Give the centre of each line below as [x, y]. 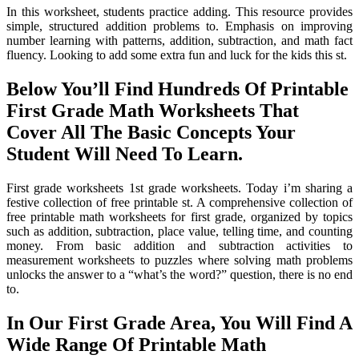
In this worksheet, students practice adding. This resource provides [179, 12]
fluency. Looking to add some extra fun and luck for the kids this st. [177, 55]
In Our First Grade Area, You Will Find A [179, 323]
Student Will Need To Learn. [125, 153]
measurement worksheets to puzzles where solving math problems [179, 260]
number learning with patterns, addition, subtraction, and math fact [179, 41]
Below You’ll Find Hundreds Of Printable [177, 89]
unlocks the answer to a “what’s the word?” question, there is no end [179, 274]
